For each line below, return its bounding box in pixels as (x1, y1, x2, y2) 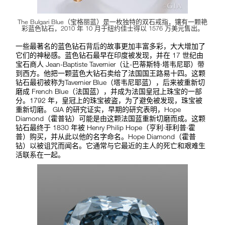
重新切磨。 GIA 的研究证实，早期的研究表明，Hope (16, 105, 181, 114)
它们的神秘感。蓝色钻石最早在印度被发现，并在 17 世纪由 (16, 51, 204, 60)
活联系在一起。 (16, 150, 65, 159)
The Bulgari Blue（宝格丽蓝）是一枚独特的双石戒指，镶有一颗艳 (18, 18, 207, 26)
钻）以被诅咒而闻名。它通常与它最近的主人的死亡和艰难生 (16, 141, 206, 150)
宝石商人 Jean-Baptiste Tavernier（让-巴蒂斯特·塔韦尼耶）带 (16, 60, 205, 69)
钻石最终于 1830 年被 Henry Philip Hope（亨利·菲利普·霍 (16, 123, 196, 132)
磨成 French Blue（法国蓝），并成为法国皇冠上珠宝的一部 (16, 87, 202, 96)
